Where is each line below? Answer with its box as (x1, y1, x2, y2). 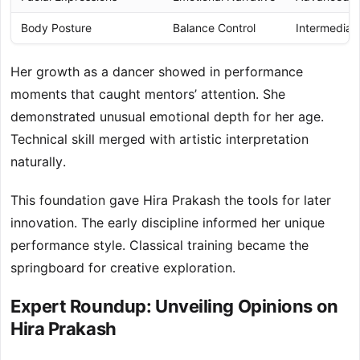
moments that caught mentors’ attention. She (10, 86, 285, 103)
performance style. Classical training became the (10, 237, 309, 254)
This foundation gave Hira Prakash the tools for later (10, 192, 331, 209)
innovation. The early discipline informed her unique (10, 215, 325, 231)
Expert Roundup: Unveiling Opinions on (10, 296, 338, 317)
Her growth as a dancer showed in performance (10, 63, 303, 80)
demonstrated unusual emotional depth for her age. (10, 108, 324, 125)
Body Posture (21, 21, 92, 35)
